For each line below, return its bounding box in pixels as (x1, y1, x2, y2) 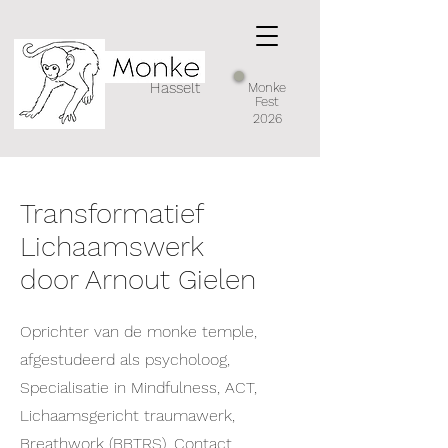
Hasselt (150, 79, 200, 97)
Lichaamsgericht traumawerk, (20, 406, 235, 425)
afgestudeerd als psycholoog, (20, 350, 230, 369)
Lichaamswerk (20, 230, 204, 263)
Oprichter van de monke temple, (20, 322, 257, 341)
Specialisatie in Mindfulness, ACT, (20, 378, 257, 397)
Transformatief (20, 197, 203, 230)
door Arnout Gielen (20, 263, 256, 296)
